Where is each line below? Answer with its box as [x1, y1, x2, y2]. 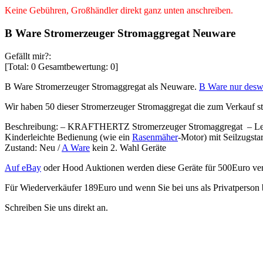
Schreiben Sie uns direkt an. [5, 202, 108, 213]
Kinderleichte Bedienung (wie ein [5, 131, 132, 142]
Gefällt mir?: [5, 50, 51, 61]
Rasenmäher [132, 131, 178, 142]
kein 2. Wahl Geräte [90, 142, 166, 153]
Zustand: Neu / [5, 142, 62, 153]
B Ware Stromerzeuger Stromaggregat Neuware [5, 26, 235, 39]
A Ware [62, 142, 90, 153]
